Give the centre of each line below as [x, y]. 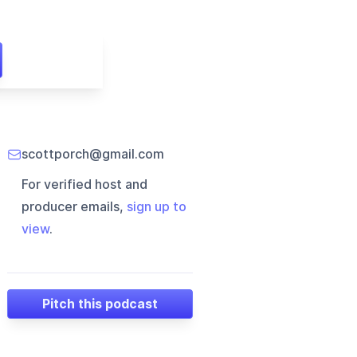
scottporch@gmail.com [93, 154]
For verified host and [85, 184]
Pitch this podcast [100, 304]
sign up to [157, 207]
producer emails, [75, 207]
